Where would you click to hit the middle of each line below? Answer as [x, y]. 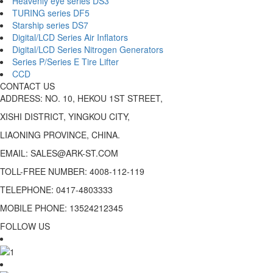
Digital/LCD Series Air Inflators [70, 37]
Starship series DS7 [50, 25]
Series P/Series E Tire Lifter [66, 61]
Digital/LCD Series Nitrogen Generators [88, 49]
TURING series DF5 [51, 12]
